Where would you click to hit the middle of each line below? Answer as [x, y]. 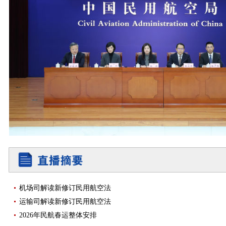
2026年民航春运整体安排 [58, 215]
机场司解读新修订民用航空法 [65, 188]
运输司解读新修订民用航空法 [65, 201]
